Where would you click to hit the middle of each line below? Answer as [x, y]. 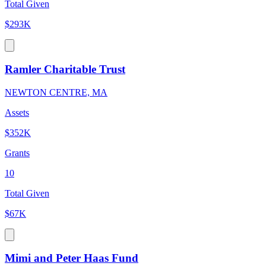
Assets [17, 112]
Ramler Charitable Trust [65, 69]
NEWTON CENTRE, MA [56, 92]
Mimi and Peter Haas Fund [72, 258]
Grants [17, 153]
